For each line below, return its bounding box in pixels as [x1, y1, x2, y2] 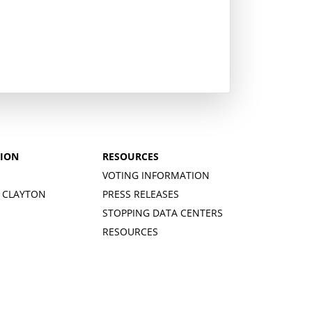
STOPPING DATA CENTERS [102, 205, 224, 219]
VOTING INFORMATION [102, 168, 210, 182]
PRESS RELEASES [102, 187, 180, 201]
